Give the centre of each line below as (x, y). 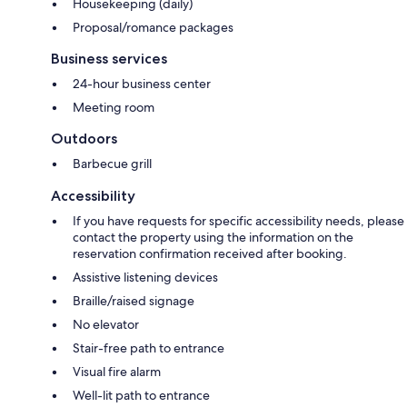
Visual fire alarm (117, 371)
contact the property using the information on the (213, 237)
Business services (109, 58)
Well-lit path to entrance (141, 395)
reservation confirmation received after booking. (210, 253)
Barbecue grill (112, 163)
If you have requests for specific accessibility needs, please (238, 220)
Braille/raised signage (134, 300)
